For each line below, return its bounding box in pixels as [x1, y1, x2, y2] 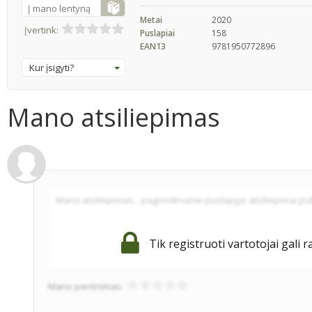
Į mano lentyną [28, 1, 91, 15]
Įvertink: [24, 23, 58, 36]
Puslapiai [140, 27, 175, 40]
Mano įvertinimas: [48, 280, 125, 292]
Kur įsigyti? [29, 61, 74, 74]
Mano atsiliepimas [7, 100, 220, 134]
